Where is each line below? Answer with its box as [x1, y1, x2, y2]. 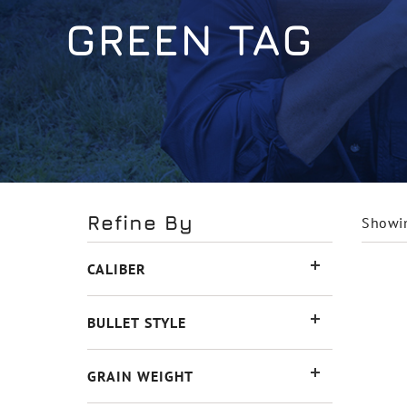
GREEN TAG [65, 13, 313, 65]
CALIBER [87, 260, 146, 279]
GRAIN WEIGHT [87, 367, 194, 386]
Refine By [87, 211, 194, 235]
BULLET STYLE [87, 313, 186, 333]
